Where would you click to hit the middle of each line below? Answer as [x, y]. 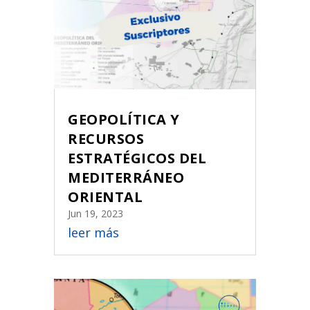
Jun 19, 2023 [96, 214]
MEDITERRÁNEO [126, 178]
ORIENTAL [106, 197]
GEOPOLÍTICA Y [124, 120]
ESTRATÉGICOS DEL [137, 158]
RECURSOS [106, 139]
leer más [94, 233]
